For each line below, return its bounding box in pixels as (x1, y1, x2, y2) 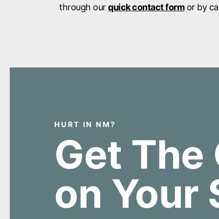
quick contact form (108, 2, 185, 12)
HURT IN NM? (54, 120, 116, 130)
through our (59, 2, 109, 12)
